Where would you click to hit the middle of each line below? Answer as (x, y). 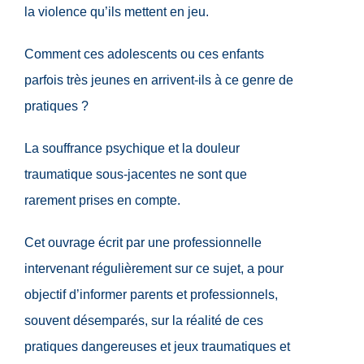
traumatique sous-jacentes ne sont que (136, 175)
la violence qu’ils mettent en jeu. (117, 12)
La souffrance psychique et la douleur (132, 149)
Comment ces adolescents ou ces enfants (144, 54)
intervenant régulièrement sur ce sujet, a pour (154, 269)
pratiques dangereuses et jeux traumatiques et (157, 347)
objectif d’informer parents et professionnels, (151, 295)
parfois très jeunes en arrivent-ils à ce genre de (159, 80)
